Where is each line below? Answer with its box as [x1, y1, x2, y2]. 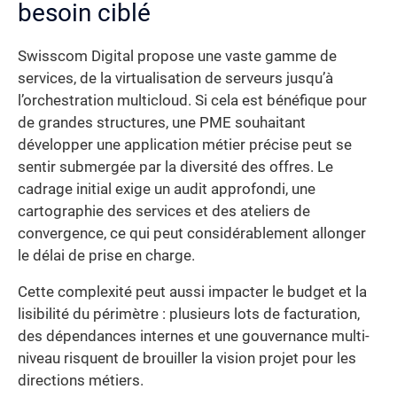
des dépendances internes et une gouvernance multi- [18, 328, 370, 346]
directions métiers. [18, 372, 144, 390]
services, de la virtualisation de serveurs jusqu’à [18, 69, 333, 87]
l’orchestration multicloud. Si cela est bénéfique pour [18, 91, 367, 109]
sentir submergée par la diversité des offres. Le [18, 158, 333, 175]
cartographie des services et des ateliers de [18, 202, 310, 220]
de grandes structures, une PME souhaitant [18, 113, 306, 131]
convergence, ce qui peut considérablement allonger [18, 224, 366, 242]
